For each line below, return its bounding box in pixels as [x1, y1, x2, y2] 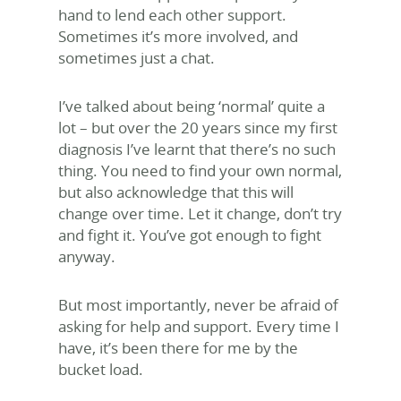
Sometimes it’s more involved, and [58, 26, 298, 47]
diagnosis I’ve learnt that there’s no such [58, 139, 336, 159]
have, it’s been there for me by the [58, 337, 298, 358]
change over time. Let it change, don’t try [58, 203, 342, 224]
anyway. [58, 246, 115, 267]
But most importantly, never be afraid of [58, 294, 338, 315]
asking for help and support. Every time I [58, 316, 339, 337]
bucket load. [58, 359, 143, 380]
